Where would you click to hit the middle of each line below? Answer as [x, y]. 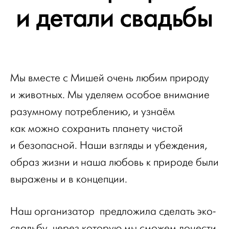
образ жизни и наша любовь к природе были [114, 162]
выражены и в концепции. [69, 179]
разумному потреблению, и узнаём [93, 111]
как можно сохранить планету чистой [97, 128]
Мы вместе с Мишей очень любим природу [110, 78]
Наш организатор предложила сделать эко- [113, 211]
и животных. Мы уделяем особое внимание [110, 95]
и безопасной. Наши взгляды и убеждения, [109, 145]
